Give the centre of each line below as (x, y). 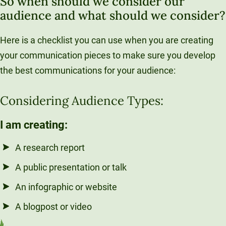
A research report (50, 148)
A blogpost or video (53, 207)
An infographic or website (66, 187)
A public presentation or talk (71, 167)
